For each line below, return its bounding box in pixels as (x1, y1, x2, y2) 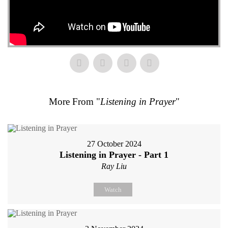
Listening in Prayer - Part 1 (60, 149, 168, 160)
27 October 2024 (87, 139, 141, 148)
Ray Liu (101, 161, 127, 170)
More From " (48, 96, 100, 107)
